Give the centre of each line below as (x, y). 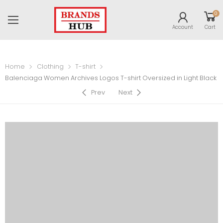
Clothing (50, 67)
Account (182, 27)
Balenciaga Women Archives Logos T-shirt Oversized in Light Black (111, 78)
